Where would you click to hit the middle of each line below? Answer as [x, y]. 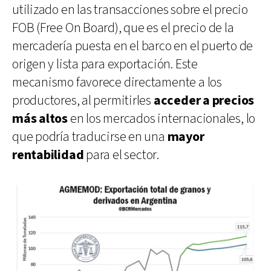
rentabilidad [48, 155]
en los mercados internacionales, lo [162, 119]
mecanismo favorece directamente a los [117, 82]
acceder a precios [204, 100]
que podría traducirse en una [90, 137]
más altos [40, 119]
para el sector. [121, 155]
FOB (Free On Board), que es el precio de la [123, 28]
